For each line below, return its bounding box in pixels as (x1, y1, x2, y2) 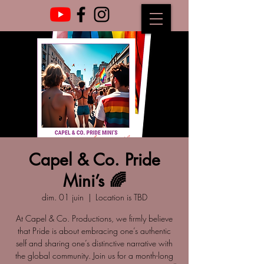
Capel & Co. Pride (28, 149, 160, 170)
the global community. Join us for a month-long (15, 250, 173, 261)
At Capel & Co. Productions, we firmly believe (16, 213, 173, 224)
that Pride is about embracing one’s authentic (18, 225, 171, 236)
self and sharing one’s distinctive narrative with (16, 237, 173, 249)
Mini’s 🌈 (62, 170, 126, 192)
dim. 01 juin (41, 192, 84, 203)
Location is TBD (95, 192, 147, 203)
